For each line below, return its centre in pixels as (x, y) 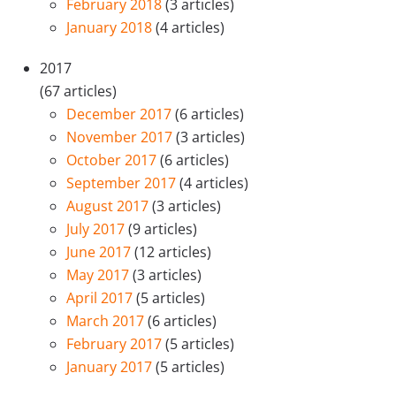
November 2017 (121, 137)
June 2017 (100, 251)
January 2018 (111, 27)
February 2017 (116, 343)
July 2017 (97, 228)
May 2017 (99, 274)
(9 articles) (163, 228)
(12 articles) (173, 251)
